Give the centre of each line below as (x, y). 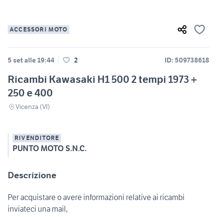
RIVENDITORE (37, 138)
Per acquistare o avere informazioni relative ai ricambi (96, 197)
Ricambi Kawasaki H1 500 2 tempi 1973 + (102, 79)
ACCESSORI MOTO (39, 30)
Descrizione (32, 175)
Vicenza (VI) (33, 107)
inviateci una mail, (38, 209)
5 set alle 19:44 (31, 60)
